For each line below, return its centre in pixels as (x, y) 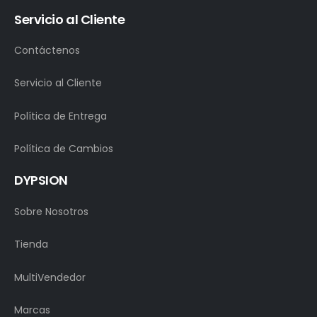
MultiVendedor (50, 277)
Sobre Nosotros (51, 212)
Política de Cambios (64, 148)
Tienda (31, 244)
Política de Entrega (60, 116)
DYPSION (41, 180)
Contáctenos (47, 51)
